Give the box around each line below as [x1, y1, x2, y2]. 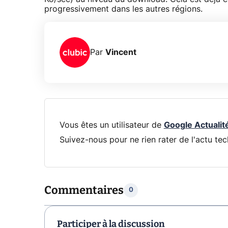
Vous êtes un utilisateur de [59, 121, 164, 129]
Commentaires [44, 183, 124, 197]
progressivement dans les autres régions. [44, 5, 203, 14]
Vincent [105, 48, 136, 56]
